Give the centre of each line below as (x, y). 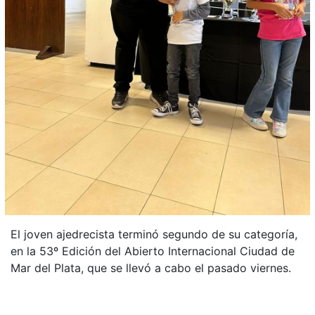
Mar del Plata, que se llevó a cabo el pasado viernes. (151, 268)
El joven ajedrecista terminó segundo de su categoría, (154, 234)
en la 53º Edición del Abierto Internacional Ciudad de (153, 251)
